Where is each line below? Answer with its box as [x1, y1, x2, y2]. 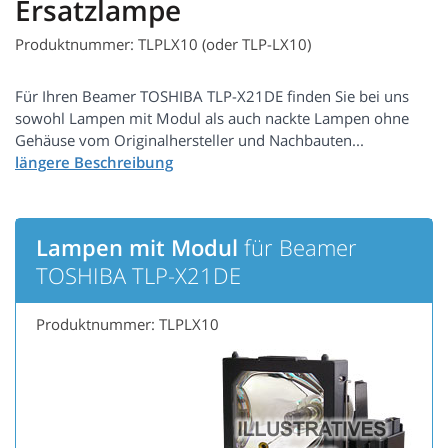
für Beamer [238, 232, 357, 263]
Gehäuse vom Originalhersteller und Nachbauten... [15, 130, 364, 151]
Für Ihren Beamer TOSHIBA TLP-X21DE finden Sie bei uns [15, 86, 409, 107]
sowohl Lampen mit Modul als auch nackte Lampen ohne [15, 108, 409, 129]
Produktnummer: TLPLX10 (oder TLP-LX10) [15, 34, 311, 55]
